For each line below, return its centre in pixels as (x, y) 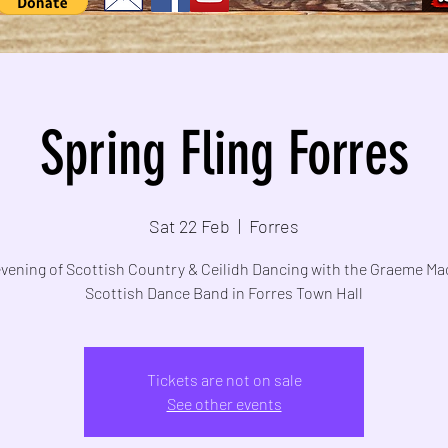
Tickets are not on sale (224, 380)
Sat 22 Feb (189, 226)
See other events (224, 404)
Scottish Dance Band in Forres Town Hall (224, 293)
